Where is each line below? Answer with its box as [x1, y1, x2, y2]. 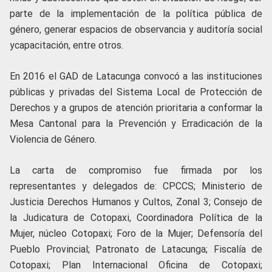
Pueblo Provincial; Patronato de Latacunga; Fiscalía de [10, 243, 262, 256]
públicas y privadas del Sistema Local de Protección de [10, 86, 262, 98]
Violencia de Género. [10, 134, 97, 146]
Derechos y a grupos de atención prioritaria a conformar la [10, 102, 262, 114]
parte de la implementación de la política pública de [10, 8, 262, 20]
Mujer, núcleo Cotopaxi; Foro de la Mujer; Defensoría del [10, 228, 262, 240]
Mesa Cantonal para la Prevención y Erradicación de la [10, 118, 262, 130]
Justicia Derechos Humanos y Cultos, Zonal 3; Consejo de [10, 196, 262, 208]
